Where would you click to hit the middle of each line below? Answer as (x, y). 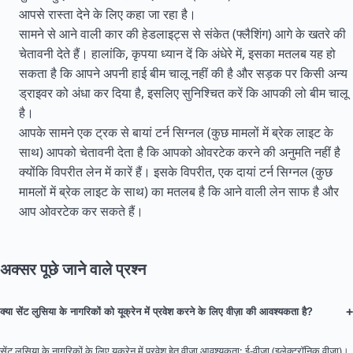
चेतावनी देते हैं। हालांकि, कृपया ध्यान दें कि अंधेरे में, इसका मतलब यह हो (177, 54)
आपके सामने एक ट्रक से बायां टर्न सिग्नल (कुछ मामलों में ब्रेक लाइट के (176, 132)
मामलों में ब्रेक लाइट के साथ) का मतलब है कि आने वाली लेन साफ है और (179, 191)
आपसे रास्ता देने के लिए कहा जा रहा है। (108, 14)
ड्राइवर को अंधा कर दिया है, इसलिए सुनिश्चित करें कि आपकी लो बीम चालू (184, 93)
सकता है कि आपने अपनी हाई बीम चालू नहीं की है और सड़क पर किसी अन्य (183, 73)
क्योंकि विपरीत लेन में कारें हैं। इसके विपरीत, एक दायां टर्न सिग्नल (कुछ (176, 172)
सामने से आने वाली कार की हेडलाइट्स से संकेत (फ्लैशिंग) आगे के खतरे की (182, 34)
